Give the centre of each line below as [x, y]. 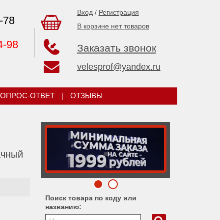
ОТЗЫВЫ [86, 96]
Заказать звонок [116, 48]
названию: [63, 207]
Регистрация [119, 12]
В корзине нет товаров [113, 26]
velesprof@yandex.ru [119, 67]
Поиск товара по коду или [91, 198]
